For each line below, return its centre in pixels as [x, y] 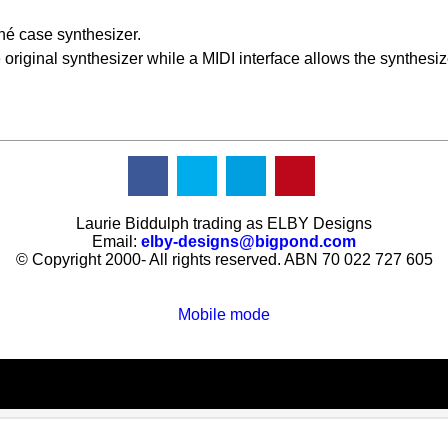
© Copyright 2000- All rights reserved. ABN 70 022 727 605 [224, 259]
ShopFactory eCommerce [224, 339]
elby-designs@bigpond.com [248, 241]
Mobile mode [224, 314]
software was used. [224, 349]
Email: [116, 241]
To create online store [224, 329]
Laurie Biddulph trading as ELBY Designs [224, 223]
